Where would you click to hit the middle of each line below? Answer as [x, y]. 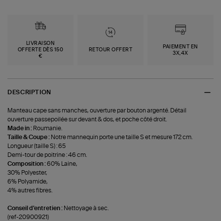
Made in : [20, 128]
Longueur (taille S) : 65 [37, 146]
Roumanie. [48, 128]
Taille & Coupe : [29, 137]
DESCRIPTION [29, 92]
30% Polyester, [28, 172]
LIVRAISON [40, 44]
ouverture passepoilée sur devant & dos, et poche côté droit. [87, 119]
